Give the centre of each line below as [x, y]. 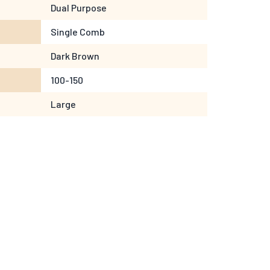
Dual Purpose [79, 8]
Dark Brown [75, 56]
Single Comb [78, 32]
